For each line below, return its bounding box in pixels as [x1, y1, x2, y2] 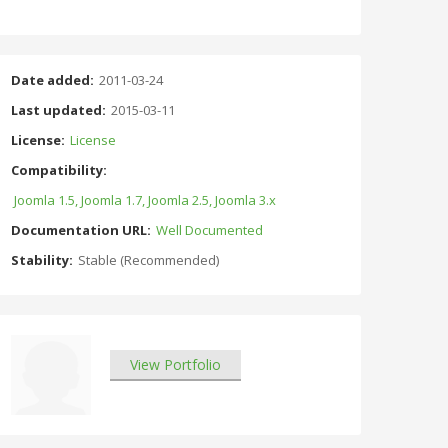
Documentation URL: [11, 220, 151, 239]
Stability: [11, 250, 73, 269]
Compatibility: [11, 160, 107, 179]
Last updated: [11, 100, 106, 119]
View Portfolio [130, 354, 221, 374]
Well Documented [156, 220, 263, 239]
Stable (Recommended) [78, 250, 219, 269]
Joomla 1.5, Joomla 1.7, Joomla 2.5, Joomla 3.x [14, 190, 276, 209]
